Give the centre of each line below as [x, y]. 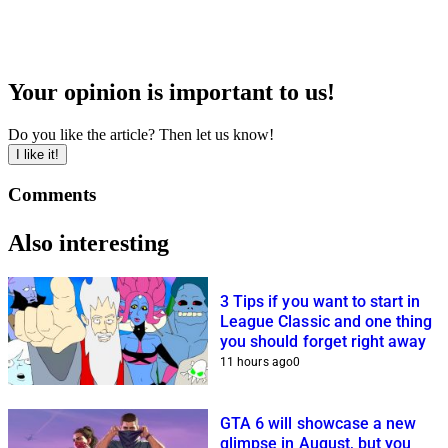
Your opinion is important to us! [171, 92]
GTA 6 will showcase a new [318, 423]
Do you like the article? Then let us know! [141, 135]
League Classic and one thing [326, 321]
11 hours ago [256, 361]
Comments [52, 194]
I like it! [37, 155]
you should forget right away [323, 341]
